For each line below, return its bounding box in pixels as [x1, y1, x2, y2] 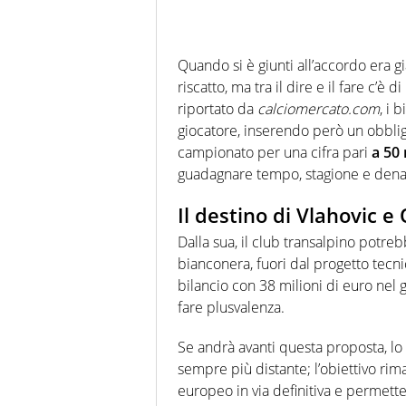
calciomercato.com [257, 98, 380, 119]
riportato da [178, 98, 257, 119]
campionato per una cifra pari [178, 141, 372, 162]
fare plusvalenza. [178, 297, 285, 318]
